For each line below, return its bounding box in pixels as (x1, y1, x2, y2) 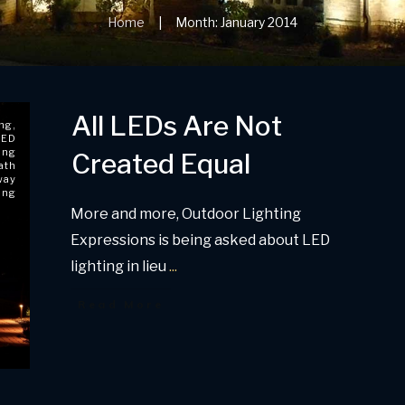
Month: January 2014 (175, 14, 297, 30)
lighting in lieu (70, 258, 169, 275)
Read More (77, 297, 164, 311)
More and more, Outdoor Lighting (70, 205, 301, 222)
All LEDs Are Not (71, 109, 282, 142)
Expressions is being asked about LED (70, 231, 330, 249)
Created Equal (71, 147, 250, 180)
